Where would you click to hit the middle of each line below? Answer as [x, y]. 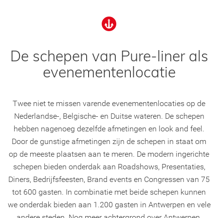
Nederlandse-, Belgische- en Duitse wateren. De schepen [109, 116]
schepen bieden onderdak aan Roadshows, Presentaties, [109, 166]
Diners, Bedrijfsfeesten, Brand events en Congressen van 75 [109, 179]
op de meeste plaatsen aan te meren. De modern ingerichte [109, 154]
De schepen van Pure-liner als [109, 56]
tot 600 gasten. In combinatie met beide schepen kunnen [109, 192]
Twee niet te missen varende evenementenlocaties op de [109, 103]
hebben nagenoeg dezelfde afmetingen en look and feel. [109, 128]
